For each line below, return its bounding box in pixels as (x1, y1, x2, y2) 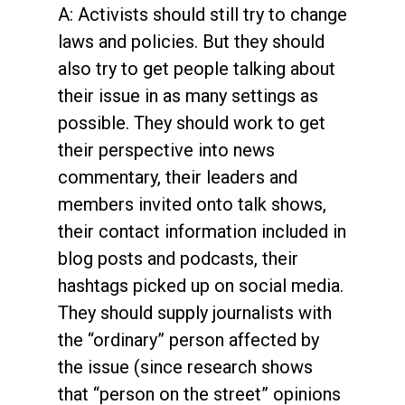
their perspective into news (58, 138, 275, 161)
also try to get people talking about (58, 57, 335, 80)
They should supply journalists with (58, 301, 332, 324)
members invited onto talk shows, (58, 193, 326, 215)
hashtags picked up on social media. (58, 274, 344, 297)
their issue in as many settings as (58, 84, 318, 107)
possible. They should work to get (58, 111, 325, 134)
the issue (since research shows (58, 355, 313, 378)
